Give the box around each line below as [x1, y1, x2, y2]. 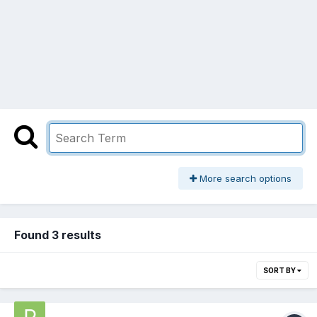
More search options [197, 173, 292, 185]
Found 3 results [14, 228, 101, 243]
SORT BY [263, 266, 297, 275]
